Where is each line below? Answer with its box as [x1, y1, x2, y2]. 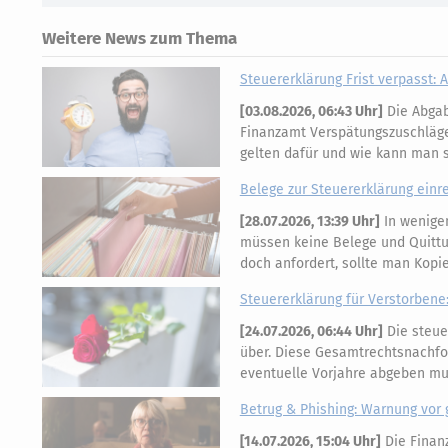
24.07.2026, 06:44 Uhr [244, 322, 378, 340]
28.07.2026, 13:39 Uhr [244, 212, 375, 230]
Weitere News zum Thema [42, 27, 237, 49]
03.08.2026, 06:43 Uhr [244, 102, 378, 120]
